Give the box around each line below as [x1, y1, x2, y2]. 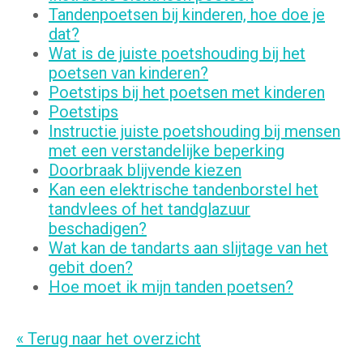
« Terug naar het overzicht [16, 329, 201, 349]
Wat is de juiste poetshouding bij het [49, 44, 305, 64]
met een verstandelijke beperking [49, 141, 284, 161]
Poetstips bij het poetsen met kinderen [49, 83, 325, 103]
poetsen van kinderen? [49, 63, 208, 83]
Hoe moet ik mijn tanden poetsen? [49, 277, 293, 297]
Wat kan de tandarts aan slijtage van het [49, 238, 328, 258]
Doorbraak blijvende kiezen [49, 160, 241, 181]
